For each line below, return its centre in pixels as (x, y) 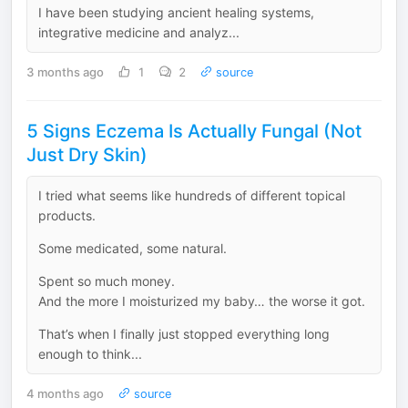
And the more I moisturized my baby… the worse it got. (202, 301)
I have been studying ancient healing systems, (176, 12)
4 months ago (65, 394)
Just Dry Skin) (87, 154)
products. (67, 215)
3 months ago (65, 72)
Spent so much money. (107, 280)
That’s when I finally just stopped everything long (184, 333)
